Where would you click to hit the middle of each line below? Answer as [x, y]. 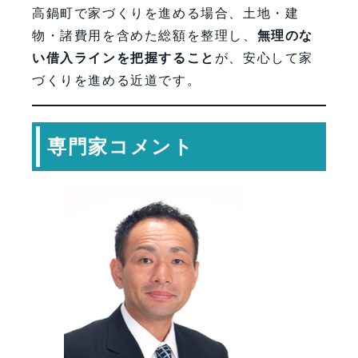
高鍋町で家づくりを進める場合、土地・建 [166, 13]
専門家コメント [121, 146]
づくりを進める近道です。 [117, 80]
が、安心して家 [264, 58]
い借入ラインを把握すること [123, 58]
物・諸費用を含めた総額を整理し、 [145, 35]
